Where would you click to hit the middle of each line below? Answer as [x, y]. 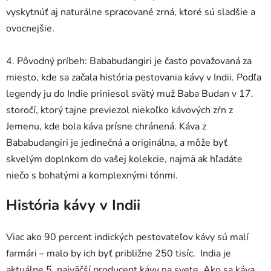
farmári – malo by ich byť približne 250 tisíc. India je [119, 254]
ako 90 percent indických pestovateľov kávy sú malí [136, 237]
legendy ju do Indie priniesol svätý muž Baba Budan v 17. [130, 94]
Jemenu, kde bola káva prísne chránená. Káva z [106, 127]
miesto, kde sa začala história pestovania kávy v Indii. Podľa [134, 78]
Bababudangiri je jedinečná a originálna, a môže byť [117, 143]
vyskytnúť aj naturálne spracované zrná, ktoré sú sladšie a [131, 12]
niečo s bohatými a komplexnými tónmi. [92, 176]
